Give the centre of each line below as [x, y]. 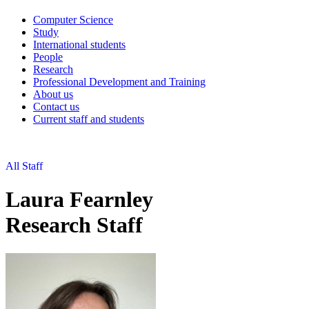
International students [79, 44]
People [48, 57]
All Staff [24, 166]
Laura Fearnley [79, 200]
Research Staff [74, 225]
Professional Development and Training [119, 82]
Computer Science [73, 20]
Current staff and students [89, 119]
